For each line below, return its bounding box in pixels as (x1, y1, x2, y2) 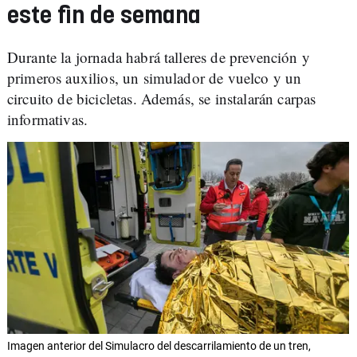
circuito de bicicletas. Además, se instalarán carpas (7, 88, 316, 108)
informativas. (7, 109, 88, 129)
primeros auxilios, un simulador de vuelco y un (7, 68, 302, 88)
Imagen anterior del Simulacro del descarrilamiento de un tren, (7, 339, 311, 353)
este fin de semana (7, 5, 201, 28)
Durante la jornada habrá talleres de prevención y (7, 47, 310, 67)
